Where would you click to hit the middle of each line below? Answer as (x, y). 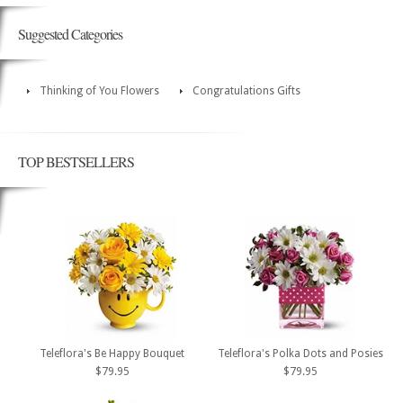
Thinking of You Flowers (99, 91)
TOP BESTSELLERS (76, 162)
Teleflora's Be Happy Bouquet (112, 353)
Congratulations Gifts (246, 91)
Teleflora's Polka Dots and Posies (300, 353)
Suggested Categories (70, 34)
